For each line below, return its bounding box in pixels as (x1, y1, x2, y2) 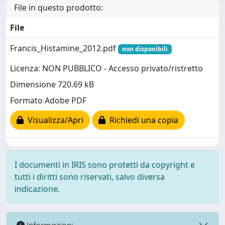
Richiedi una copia (105, 115, 178, 126)
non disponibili (122, 45, 168, 53)
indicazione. (15, 183, 60, 194)
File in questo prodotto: (14, 2, 103, 13)
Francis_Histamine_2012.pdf (10, 43, 118, 54)
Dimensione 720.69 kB (10, 79, 94, 90)
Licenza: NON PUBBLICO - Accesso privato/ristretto (10, 63, 203, 74)
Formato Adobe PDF (10, 95, 86, 106)
